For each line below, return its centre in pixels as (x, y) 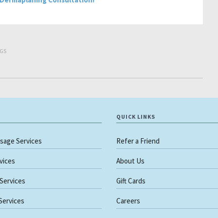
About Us (130, 161)
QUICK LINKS (136, 116)
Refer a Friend (138, 141)
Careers (128, 200)
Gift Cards (131, 181)
